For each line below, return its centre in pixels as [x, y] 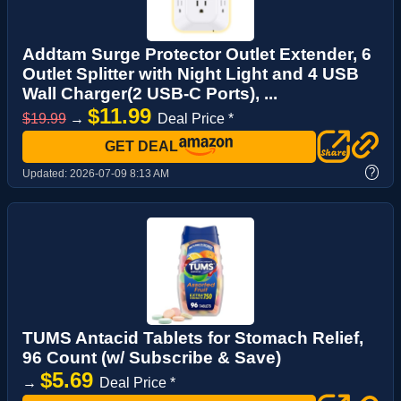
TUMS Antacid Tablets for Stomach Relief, [193, 337]
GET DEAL [141, 146]
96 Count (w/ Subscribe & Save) [152, 357]
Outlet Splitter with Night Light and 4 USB [191, 73]
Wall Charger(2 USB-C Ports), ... [150, 93]
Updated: [46, 173]
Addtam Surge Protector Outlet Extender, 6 [197, 54]
